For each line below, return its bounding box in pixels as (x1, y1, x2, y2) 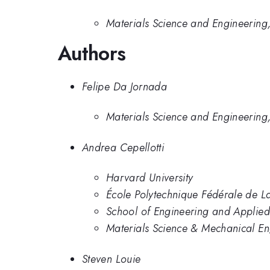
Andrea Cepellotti (82, 139, 165, 155)
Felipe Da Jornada (82, 78, 168, 95)
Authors (58, 39, 126, 68)
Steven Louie (82, 251, 141, 267)
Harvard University (106, 170, 193, 186)
